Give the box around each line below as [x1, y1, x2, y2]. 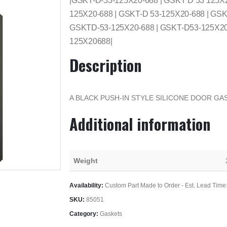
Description [69, 53, 141, 77]
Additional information [69, 112, 210, 135]
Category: [69, 210, 100, 217]
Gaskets [100, 210, 122, 217]
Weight [73, 156, 98, 165]
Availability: [69, 181, 105, 189]
